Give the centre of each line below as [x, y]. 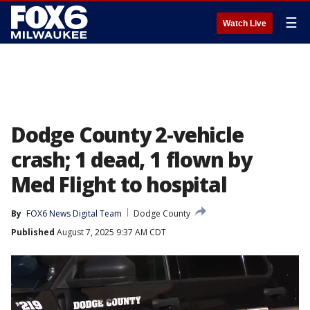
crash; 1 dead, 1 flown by [131, 159]
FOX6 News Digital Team [74, 213]
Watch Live [245, 24]
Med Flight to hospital [119, 184]
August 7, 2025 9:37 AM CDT [110, 232]
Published [33, 232]
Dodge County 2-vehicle [127, 135]
